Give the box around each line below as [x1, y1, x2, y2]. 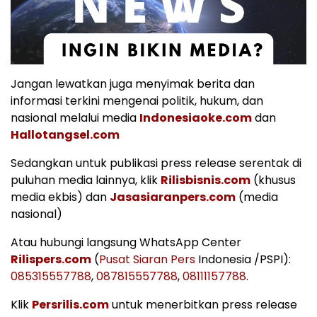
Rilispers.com [11, 250, 91, 267]
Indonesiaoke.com [139, 109, 252, 126]
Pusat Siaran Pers [99, 250, 195, 267]
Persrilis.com [32, 296, 109, 313]
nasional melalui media [11, 109, 139, 126]
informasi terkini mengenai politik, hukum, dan [11, 92, 263, 109]
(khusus [250, 171, 296, 188]
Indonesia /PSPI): [195, 250, 291, 267]
